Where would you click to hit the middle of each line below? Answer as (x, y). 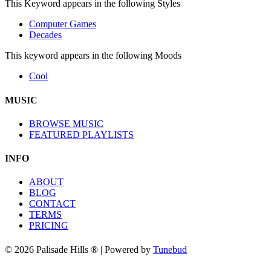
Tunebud (170, 249)
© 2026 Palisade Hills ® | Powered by (79, 249)
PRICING (49, 226)
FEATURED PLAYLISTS (81, 134)
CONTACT (52, 204)
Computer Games (63, 24)
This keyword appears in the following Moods (93, 56)
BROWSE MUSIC (66, 123)
